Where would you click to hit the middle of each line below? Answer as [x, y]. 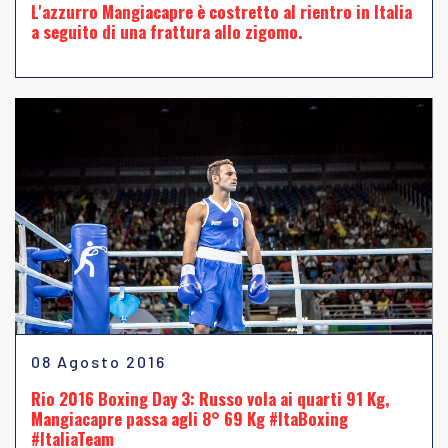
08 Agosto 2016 [98, 361]
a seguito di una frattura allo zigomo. [166, 32]
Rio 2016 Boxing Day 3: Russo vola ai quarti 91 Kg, [210, 398]
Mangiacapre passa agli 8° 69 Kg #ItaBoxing [189, 418]
